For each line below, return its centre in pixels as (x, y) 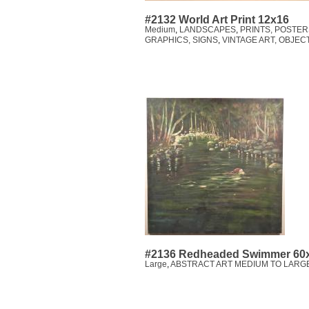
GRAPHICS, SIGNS (181, 40)
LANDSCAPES (208, 30)
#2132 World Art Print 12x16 (217, 20)
